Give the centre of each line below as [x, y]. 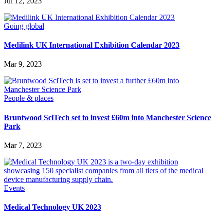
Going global [24, 26]
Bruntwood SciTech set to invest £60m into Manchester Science [108, 117]
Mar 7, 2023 [23, 145]
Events [14, 188]
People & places [29, 98]
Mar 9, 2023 [23, 64]
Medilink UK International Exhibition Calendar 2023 [92, 45]
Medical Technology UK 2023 [53, 207]
